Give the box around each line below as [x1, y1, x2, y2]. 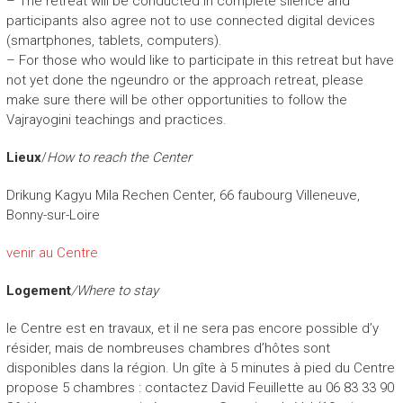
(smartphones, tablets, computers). [5, 31, 222, 49]
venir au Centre [5, 244, 98, 261]
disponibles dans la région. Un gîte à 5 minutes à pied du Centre [5, 359, 395, 376]
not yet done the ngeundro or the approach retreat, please [5, 71, 363, 88]
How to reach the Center [46, 148, 192, 166]
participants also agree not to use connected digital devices [5, 12, 375, 29]
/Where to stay [70, 282, 158, 299]
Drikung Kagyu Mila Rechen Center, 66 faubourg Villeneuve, [5, 186, 360, 203]
